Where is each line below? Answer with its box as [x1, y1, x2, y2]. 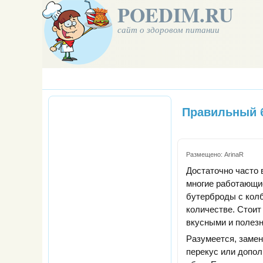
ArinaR [224, 151, 244, 159]
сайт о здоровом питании [117, 23, 220, 35]
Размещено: [186, 151, 224, 159]
